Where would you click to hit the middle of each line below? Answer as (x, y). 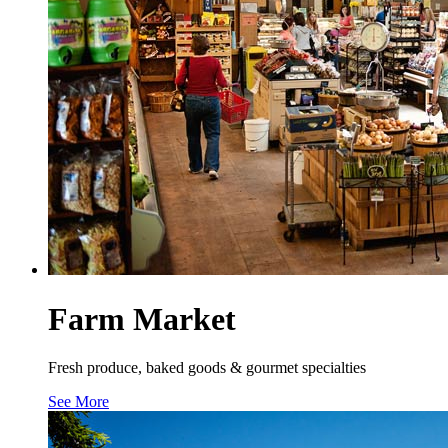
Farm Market (142, 318)
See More (78, 402)
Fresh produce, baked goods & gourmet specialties (207, 368)
